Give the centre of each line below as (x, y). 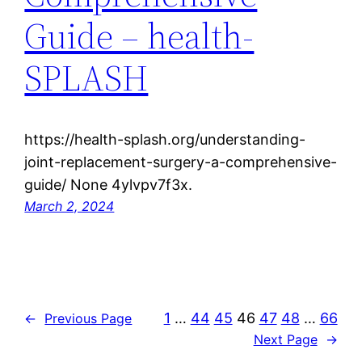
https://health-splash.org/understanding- (165, 140)
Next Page (285, 340)
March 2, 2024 (69, 206)
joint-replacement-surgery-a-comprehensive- (181, 162)
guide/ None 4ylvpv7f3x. (109, 185)
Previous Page (88, 318)
